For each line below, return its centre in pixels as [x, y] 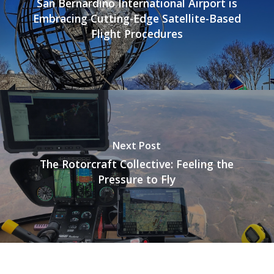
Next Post [137, 145]
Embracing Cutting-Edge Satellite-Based [137, 19]
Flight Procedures [137, 34]
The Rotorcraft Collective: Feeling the [137, 164]
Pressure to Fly [137, 179]
